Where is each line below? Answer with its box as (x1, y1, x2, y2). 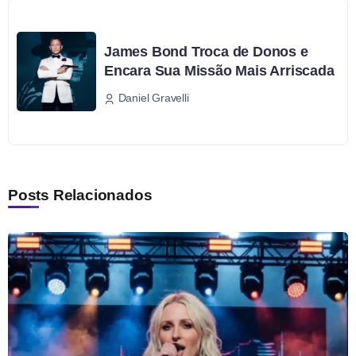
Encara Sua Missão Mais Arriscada (104, 62, 335, 79)
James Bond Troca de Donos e (104, 43, 308, 60)
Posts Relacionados (8, 187, 153, 204)
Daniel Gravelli (118, 91, 189, 105)
